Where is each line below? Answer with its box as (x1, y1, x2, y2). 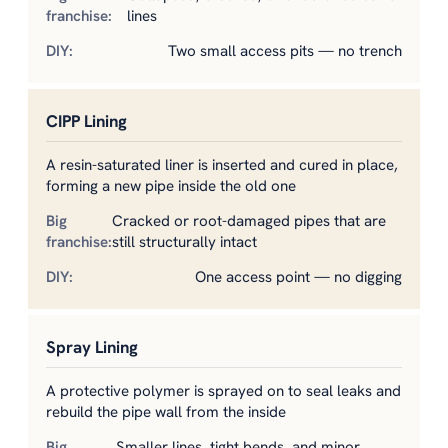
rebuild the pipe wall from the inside (46, 401, 286, 422)
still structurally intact (112, 231, 257, 252)
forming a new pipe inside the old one (46, 175, 296, 196)
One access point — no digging (195, 266, 402, 287)
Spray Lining (46, 335, 138, 358)
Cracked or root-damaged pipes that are (112, 210, 386, 231)
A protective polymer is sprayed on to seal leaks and (46, 380, 401, 401)
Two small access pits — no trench (168, 40, 402, 61)
